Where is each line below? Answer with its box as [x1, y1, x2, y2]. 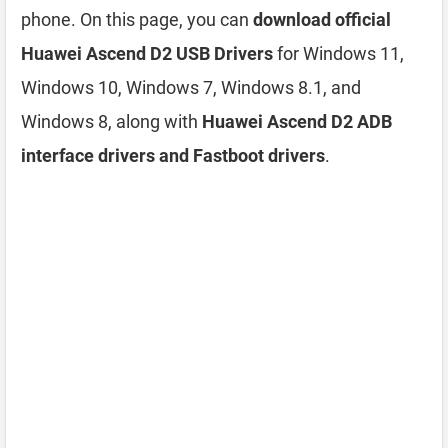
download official [253, 9, 391, 30]
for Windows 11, [273, 43, 404, 64]
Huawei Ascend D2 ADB [202, 111, 392, 132]
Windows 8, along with [21, 111, 202, 132]
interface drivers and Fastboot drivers [21, 145, 325, 166]
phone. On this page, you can [21, 9, 253, 30]
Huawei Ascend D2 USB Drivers [21, 43, 273, 64]
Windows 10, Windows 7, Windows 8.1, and [21, 77, 361, 98]
